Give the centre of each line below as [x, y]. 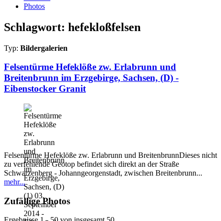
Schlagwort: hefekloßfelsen [72, 27]
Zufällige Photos [37, 201]
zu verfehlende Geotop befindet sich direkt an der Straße [92, 164]
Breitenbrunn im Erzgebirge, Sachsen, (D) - [91, 78]
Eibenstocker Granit [45, 89]
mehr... [15, 182]
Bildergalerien [44, 48]
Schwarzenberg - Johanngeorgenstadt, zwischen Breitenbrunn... [103, 173]
